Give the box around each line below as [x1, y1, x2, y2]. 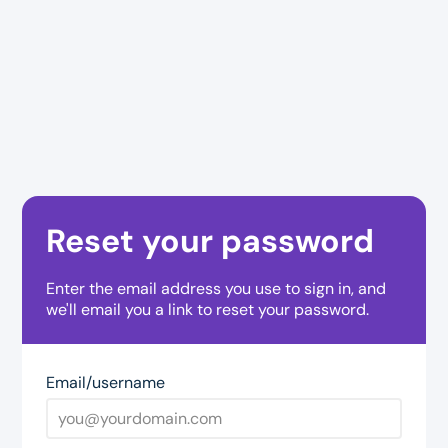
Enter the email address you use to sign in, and [46, 278, 387, 300]
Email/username [46, 372, 166, 394]
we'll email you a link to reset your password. [46, 299, 370, 321]
